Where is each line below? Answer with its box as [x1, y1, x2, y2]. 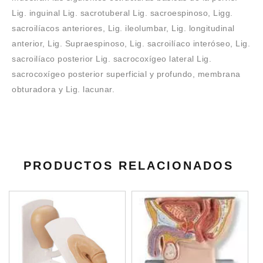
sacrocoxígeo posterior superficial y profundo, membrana [12, 69, 241, 79]
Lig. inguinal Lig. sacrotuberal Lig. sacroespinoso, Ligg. [12, 8, 233, 18]
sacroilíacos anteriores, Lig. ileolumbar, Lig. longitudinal [12, 23, 235, 33]
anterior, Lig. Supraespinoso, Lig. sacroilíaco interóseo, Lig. [12, 39, 250, 48]
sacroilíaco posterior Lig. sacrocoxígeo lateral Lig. [12, 54, 211, 63]
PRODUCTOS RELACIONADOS [23, 159, 234, 172]
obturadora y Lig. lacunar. [12, 85, 114, 94]
